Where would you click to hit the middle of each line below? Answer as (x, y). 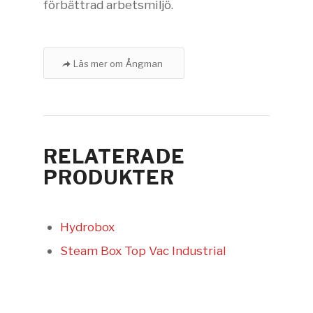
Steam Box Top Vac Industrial (143, 250)
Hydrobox (88, 226)
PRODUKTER (109, 177)
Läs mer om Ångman (118, 63)
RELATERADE (115, 156)
